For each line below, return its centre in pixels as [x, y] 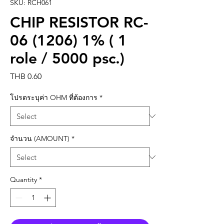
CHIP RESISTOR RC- [79, 22]
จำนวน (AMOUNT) [40, 138]
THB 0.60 [26, 76]
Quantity [23, 179]
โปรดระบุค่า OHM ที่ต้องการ [54, 97]
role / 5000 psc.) [67, 58]
